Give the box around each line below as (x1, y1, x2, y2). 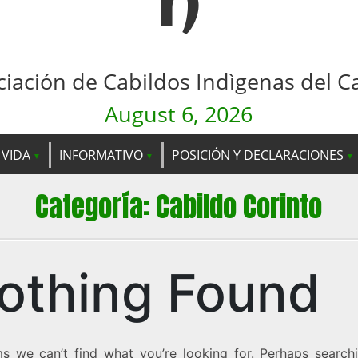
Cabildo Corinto (156, 185, 323, 228)
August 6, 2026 (105, 99, 253, 129)
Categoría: (35, 185, 157, 228)
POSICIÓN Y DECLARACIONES (172, 145, 344, 164)
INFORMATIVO (59, 145, 143, 164)
